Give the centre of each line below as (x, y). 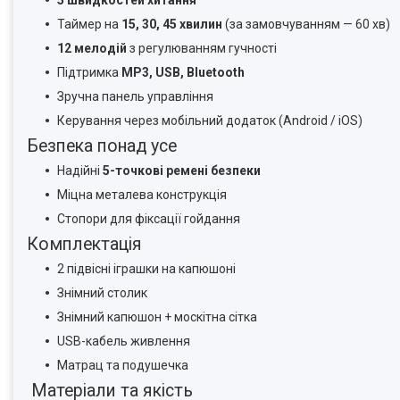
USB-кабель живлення (124, 341)
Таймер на (89, 24)
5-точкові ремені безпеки (182, 171)
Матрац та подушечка (123, 365)
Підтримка (89, 72)
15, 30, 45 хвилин (172, 24)
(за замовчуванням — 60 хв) (306, 24)
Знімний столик (102, 293)
